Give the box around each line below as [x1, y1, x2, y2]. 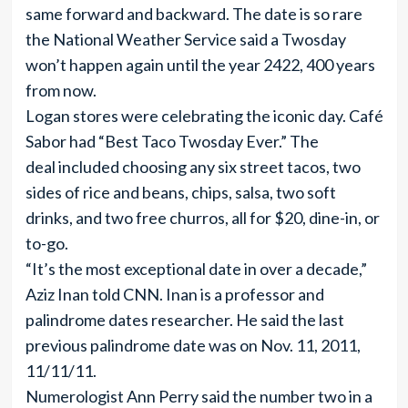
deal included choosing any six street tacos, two [25, 157, 361, 177]
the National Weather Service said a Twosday [25, 29, 346, 49]
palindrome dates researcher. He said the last [25, 310, 344, 330]
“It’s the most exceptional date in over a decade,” [25, 259, 367, 279]
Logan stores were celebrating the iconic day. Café [25, 106, 383, 126]
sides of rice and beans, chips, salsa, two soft [25, 182, 336, 202]
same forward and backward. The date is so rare [25, 4, 362, 24]
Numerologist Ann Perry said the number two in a [25, 386, 372, 406]
